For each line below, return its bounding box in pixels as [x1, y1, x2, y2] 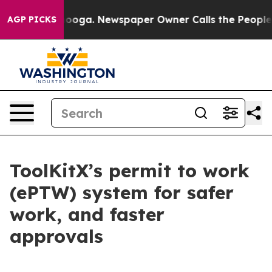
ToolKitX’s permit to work [10, 159, 250, 182]
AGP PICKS [7, 14, 56, 25]
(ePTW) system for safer [10, 181, 234, 204]
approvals [10, 225, 103, 248]
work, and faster [10, 203, 165, 226]
